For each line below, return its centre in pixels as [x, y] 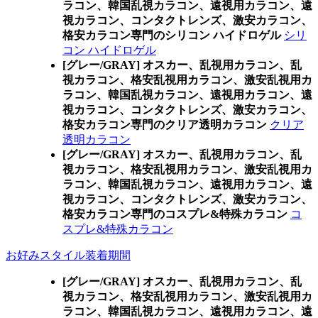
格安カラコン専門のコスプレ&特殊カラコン [175, 214]
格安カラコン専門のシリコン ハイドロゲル [172, 35]
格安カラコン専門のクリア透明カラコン [165, 125]
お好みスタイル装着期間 [68, 255]
